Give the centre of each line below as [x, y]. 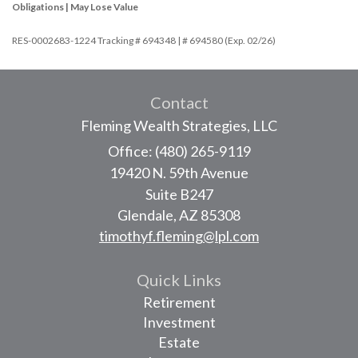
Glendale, [147, 215]
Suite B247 [179, 194]
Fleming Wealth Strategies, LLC [179, 125]
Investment [179, 322]
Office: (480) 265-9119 [179, 151]
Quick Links [179, 279]
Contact [179, 102]
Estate [179, 342]
